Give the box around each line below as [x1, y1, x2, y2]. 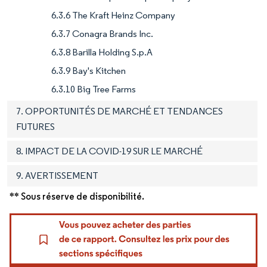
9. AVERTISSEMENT [16, 170, 98, 182]
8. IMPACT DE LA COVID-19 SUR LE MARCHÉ [16, 145, 203, 157]
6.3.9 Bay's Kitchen [51, 65, 126, 77]
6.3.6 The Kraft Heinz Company [51, 10, 175, 21]
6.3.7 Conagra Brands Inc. [51, 28, 153, 40]
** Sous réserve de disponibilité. [10, 191, 144, 203]
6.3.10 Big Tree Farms [51, 83, 136, 95]
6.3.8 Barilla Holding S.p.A [51, 46, 153, 58]
